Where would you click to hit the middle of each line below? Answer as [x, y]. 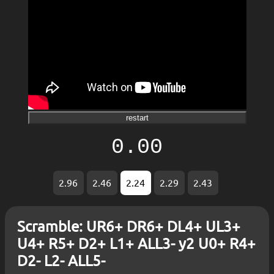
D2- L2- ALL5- [61, 261]
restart [137, 118]
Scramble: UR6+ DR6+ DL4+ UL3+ [129, 226]
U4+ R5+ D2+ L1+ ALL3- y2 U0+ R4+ [136, 243]
